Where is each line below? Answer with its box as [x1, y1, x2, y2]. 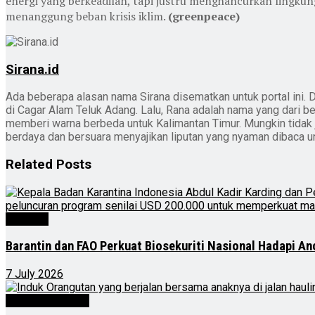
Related [6, 157, 53, 173]
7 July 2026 [6, 267, 63, 281]
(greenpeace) [168, 8, 240, 24]
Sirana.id [6, 61, 59, 77]
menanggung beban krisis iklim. [6, 8, 168, 24]
